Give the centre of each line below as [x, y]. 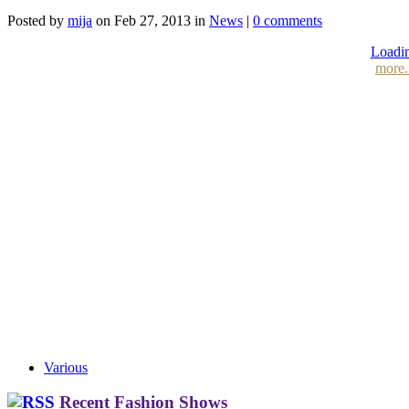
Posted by [37, 21]
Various [66, 367]
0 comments [288, 21]
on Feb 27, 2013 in [151, 21]
